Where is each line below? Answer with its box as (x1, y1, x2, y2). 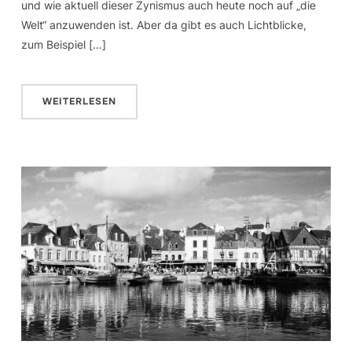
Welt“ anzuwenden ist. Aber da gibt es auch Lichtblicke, (20, 18, 306, 32)
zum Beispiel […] (20, 38, 106, 52)
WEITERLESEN (42, 95, 116, 108)
